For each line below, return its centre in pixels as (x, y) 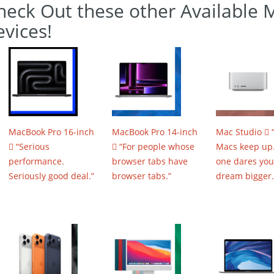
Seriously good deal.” (51, 176)
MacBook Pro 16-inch (51, 132)
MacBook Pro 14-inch (155, 132)
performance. (36, 161)
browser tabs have (150, 161)
